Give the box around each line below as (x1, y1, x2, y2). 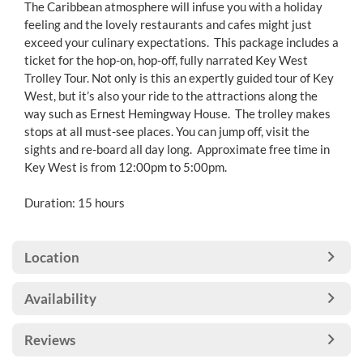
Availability (24, 290, 96, 307)
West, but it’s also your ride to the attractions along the (24, 88, 318, 103)
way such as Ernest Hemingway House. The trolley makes (24, 106, 331, 121)
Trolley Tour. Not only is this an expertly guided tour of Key (24, 70, 334, 85)
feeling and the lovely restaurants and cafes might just (24, 17, 312, 32)
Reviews (24, 331, 75, 348)
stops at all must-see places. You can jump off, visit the (24, 124, 310, 139)
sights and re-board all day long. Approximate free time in (24, 142, 330, 156)
